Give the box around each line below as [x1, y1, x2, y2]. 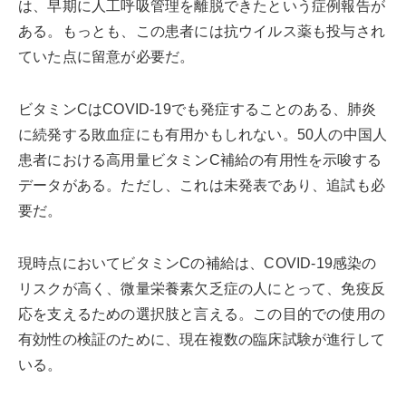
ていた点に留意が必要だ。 [18, 48, 195, 64]
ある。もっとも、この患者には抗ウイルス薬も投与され [18, 23, 385, 39]
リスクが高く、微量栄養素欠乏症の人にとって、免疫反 [18, 280, 386, 296]
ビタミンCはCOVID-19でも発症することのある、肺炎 [18, 101, 377, 117]
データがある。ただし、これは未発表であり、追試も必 [18, 177, 385, 193]
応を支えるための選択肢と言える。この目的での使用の [18, 305, 385, 322]
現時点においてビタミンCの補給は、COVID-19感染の [18, 255, 377, 271]
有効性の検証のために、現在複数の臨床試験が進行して [18, 331, 385, 347]
